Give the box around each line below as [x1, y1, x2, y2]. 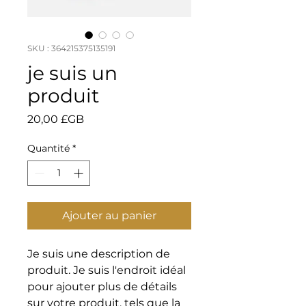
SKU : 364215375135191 [27, 43, 115, 53]
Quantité [27, 142, 70, 154]
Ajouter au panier [62, 209, 156, 222]
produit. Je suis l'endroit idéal [27, 264, 186, 277]
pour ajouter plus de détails [27, 280, 177, 293]
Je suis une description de [27, 247, 170, 260]
